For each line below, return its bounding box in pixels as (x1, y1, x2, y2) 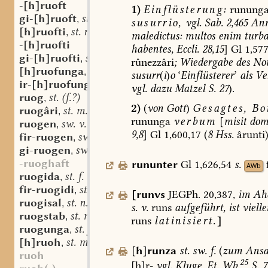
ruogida (19, 170, 60, 183)
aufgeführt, (174, 200, 226, 214)
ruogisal (19, 196, 62, 209)
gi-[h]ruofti (19, 51, 80, 65)
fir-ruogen (19, 130, 73, 144)
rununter (132, 157, 178, 171)
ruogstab (19, 209, 65, 223)
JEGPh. (165, 187, 201, 201)
